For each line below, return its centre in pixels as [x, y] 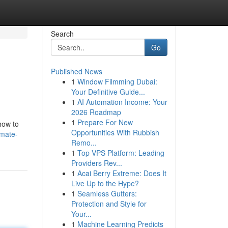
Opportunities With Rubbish [115, 132]
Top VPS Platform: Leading [121, 153]
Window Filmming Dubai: [117, 81]
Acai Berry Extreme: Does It [122, 173]
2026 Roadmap [96, 112]
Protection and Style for [109, 204]
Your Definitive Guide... [108, 92]
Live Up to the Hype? [105, 183]
